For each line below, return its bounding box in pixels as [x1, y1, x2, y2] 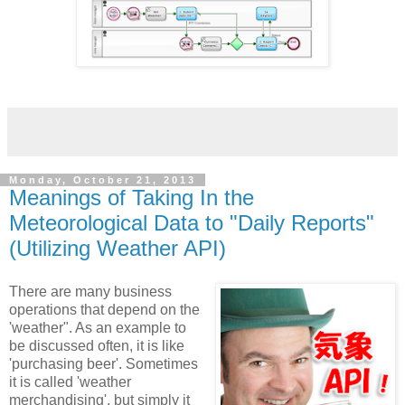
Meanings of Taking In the [9, 185, 254, 211]
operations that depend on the [9, 301, 200, 317]
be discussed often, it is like [9, 337, 184, 353]
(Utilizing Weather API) [9, 236, 226, 261]
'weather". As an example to [9, 319, 186, 335]
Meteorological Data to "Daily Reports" [9, 211, 374, 236]
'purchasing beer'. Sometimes [9, 355, 198, 372]
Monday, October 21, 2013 [9, 174, 196, 186]
